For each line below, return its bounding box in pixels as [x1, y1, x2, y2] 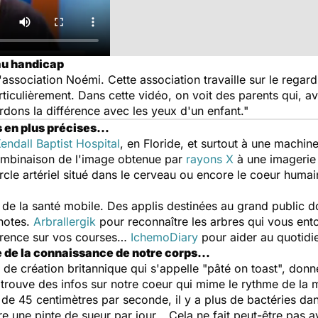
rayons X [186, 152, 234, 166]
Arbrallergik [33, 214, 96, 229]
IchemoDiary [131, 230, 198, 244]
